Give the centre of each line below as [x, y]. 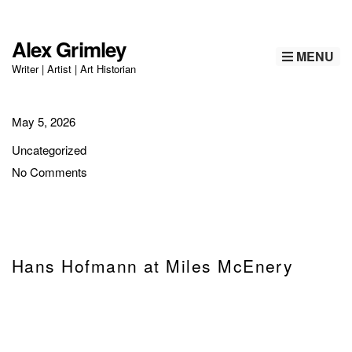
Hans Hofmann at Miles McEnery [153, 266]
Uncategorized [49, 150]
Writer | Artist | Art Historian [74, 69]
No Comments [49, 172]
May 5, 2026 [44, 121]
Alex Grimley [69, 49]
